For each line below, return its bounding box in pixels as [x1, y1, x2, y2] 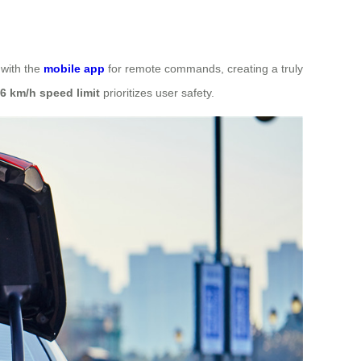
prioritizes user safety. [100, 85, 214, 99]
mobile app [44, 61, 105, 75]
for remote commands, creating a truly [105, 61, 303, 75]
